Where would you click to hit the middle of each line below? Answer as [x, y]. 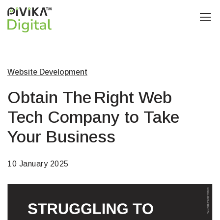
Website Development [47, 72]
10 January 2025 [38, 164]
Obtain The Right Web [90, 97]
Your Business [61, 137]
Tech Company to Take [93, 117]
